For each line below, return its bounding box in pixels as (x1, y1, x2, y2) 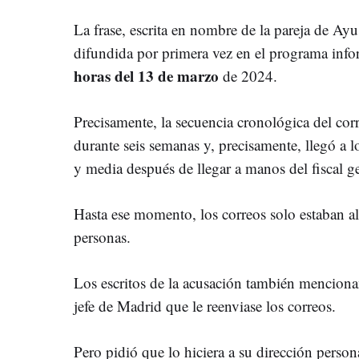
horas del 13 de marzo (74, 64, 219, 87)
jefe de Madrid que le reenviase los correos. (74, 295, 336, 316)
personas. (74, 226, 131, 247)
